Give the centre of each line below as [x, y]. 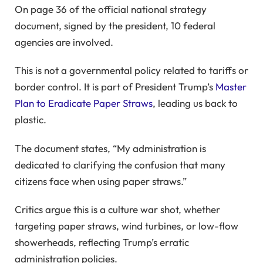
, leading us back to [195, 103]
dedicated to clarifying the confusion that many [120, 164]
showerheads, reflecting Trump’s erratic [102, 242]
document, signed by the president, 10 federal [115, 25]
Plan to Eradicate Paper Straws [84, 103]
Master [231, 87]
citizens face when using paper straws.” [101, 181]
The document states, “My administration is [110, 148]
